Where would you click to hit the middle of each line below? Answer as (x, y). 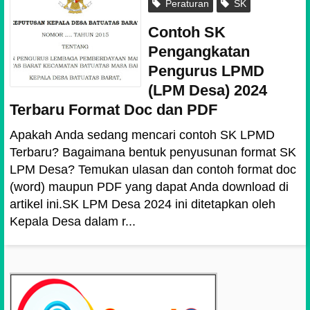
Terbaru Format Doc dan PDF (113, 110)
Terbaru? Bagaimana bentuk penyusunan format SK (153, 152)
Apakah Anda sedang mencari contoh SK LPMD (142, 135)
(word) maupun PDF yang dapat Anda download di (149, 187)
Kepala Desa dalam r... (73, 221)
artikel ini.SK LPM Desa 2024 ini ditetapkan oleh (143, 204)
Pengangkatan (199, 52)
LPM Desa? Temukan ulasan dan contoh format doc (153, 170)
